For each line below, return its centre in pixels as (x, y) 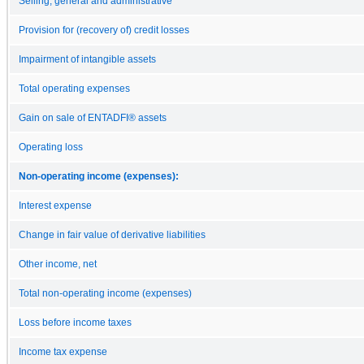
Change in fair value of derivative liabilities (112, 234)
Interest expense (55, 205)
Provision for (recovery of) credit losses (104, 30)
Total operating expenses (74, 88)
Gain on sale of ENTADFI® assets (93, 117)
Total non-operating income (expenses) (105, 293)
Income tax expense (63, 351)
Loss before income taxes (75, 322)
